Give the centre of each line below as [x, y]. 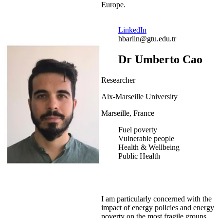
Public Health [139, 156]
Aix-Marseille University [139, 96]
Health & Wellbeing [149, 147]
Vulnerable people [146, 138]
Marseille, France [128, 113]
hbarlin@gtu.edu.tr [147, 38]
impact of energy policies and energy [158, 207]
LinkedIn [132, 30]
